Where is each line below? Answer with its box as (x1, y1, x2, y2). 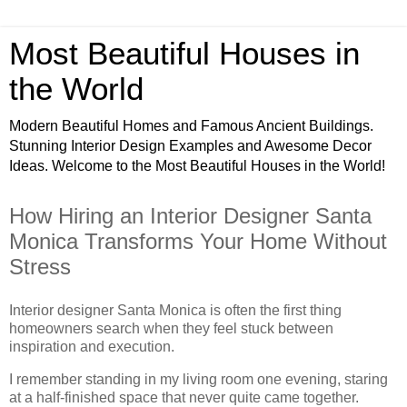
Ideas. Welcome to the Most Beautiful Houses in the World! (9, 158, 385, 174)
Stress (9, 254, 71, 279)
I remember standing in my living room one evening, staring (9, 371, 388, 387)
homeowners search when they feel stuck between (9, 320, 333, 336)
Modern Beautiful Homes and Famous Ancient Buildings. (9, 118, 373, 134)
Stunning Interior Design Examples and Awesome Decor (9, 138, 372, 154)
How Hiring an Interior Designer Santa (9, 203, 372, 228)
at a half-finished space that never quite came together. (9, 389, 359, 405)
